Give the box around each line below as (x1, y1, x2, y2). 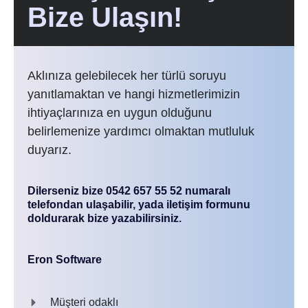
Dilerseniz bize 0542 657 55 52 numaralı (27, 185, 230, 197)
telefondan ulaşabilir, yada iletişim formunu (27, 199, 250, 210)
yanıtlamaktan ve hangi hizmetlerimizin (27, 87, 240, 101)
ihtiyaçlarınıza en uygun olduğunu (27, 106, 212, 120)
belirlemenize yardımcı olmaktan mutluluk (27, 124, 254, 138)
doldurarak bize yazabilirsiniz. (27, 212, 181, 224)
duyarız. (27, 143, 71, 157)
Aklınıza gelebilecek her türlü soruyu (27, 69, 226, 82)
